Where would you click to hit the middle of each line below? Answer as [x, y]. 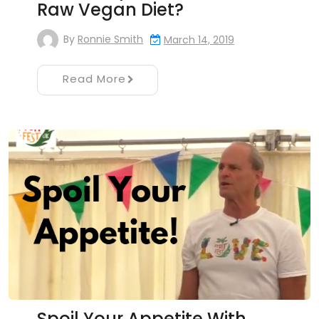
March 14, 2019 [199, 40]
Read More [94, 79]
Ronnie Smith [110, 40]
